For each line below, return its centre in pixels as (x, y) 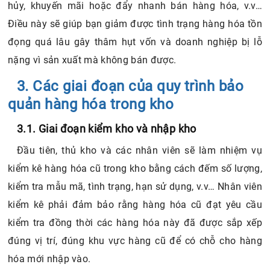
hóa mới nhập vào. (49, 259)
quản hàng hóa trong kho (91, 105)
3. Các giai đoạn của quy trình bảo (130, 86)
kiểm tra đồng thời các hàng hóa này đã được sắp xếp (135, 223)
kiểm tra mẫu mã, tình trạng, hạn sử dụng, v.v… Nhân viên (135, 187)
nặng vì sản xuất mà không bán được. (92, 60)
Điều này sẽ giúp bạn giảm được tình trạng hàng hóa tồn (135, 24)
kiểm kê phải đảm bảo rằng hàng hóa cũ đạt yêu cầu (135, 205)
